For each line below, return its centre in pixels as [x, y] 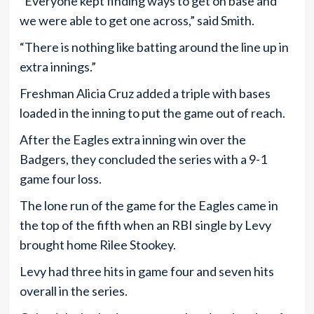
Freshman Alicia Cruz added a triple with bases [145, 93]
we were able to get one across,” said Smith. [137, 20]
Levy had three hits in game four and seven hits [146, 271]
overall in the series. [73, 291]
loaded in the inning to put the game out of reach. [152, 112]
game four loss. [60, 178]
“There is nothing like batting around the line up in [154, 47]
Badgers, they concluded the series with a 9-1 [143, 159]
